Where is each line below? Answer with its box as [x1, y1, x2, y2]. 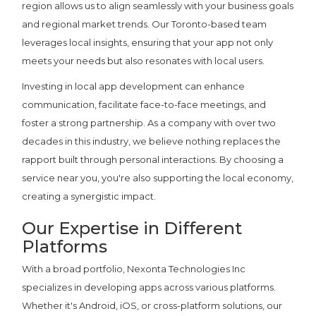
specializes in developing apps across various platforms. [22, 281, 276, 293]
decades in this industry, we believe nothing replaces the [22, 135, 281, 147]
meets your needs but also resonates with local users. [22, 55, 265, 67]
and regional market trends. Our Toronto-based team [22, 18, 267, 30]
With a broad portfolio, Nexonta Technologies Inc [22, 263, 246, 275]
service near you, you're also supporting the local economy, [22, 172, 294, 184]
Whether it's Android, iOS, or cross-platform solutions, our [22, 300, 283, 312]
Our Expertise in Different [22, 218, 243, 239]
